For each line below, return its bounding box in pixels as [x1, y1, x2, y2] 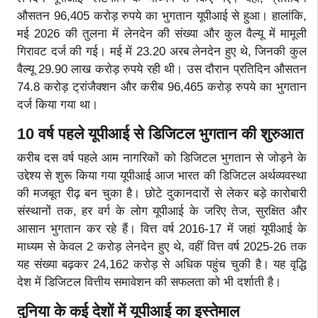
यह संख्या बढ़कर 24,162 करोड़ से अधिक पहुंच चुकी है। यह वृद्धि [17, 257, 307, 271]
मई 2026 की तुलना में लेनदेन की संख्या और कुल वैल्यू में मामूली [17, 26, 307, 40]
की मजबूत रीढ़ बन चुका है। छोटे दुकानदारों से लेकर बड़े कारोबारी [17, 186, 307, 200]
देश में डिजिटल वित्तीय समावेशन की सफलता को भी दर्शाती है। [17, 275, 281, 289]
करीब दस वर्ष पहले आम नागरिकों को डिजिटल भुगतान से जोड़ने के [17, 150, 307, 165]
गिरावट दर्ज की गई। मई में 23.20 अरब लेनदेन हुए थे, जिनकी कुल [17, 44, 307, 58]
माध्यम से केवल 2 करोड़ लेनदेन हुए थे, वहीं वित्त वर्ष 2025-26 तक [17, 239, 307, 253]
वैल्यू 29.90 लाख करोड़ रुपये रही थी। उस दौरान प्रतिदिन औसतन [17, 62, 307, 76]
